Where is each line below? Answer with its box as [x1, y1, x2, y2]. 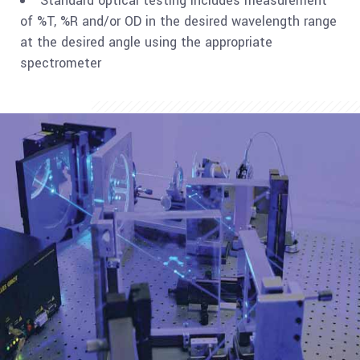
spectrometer [20, 54, 101, 72]
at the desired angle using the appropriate [20, 33, 272, 51]
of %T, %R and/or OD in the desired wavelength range [20, 12, 337, 31]
